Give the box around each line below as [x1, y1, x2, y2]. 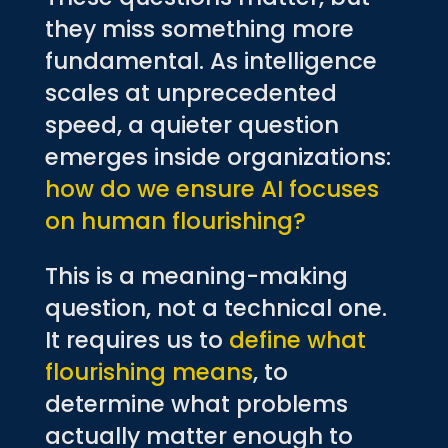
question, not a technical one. [44, 291, 387, 324]
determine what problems [44, 387, 348, 420]
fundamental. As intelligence [44, 44, 377, 77]
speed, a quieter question [44, 108, 339, 141]
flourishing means [44, 355, 253, 388]
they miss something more [44, 12, 354, 45]
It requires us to [44, 323, 229, 356]
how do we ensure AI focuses [44, 172, 379, 205]
